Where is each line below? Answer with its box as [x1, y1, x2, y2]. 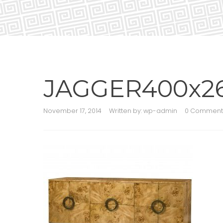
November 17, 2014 [43, 107, 102, 115]
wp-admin [143, 107, 177, 115]
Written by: [109, 107, 143, 115]
